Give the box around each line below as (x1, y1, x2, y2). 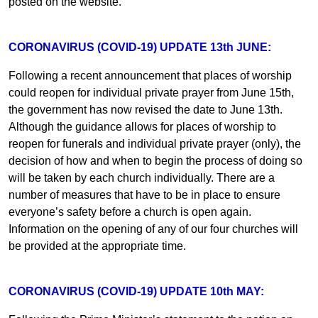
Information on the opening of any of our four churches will (9, 222, 298, 235)
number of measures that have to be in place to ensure (9, 188, 280, 201)
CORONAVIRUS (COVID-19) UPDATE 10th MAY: (9, 285, 264, 297)
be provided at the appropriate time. (9, 239, 186, 252)
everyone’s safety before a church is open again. (9, 205, 251, 218)
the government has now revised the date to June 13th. (9, 103, 283, 116)
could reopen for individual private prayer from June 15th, (9, 86, 294, 99)
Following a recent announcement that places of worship (9, 69, 292, 82)
